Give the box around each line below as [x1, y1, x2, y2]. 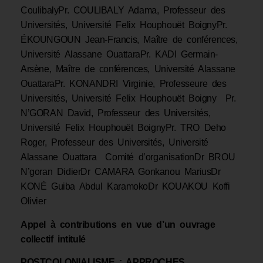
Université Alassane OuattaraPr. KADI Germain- [21, 49, 218, 60]
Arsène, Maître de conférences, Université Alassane [21, 64, 236, 75]
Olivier [21, 196, 50, 207]
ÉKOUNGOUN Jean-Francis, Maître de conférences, [21, 35, 238, 45]
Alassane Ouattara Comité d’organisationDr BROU [21, 152, 235, 163]
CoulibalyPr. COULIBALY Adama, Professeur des [21, 5, 225, 16]
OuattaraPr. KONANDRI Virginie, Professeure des [21, 79, 227, 89]
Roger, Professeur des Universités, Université [21, 137, 209, 148]
